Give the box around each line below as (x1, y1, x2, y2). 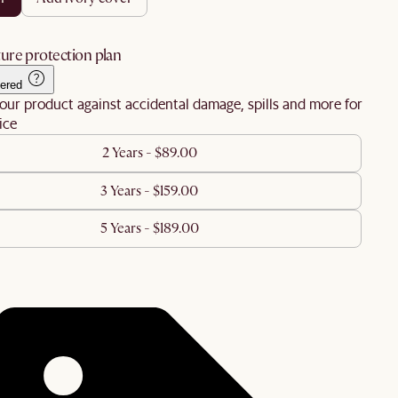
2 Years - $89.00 (101, 144, 197, 163)
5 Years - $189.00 (99, 219, 199, 238)
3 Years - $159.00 (100, 181, 198, 200)
